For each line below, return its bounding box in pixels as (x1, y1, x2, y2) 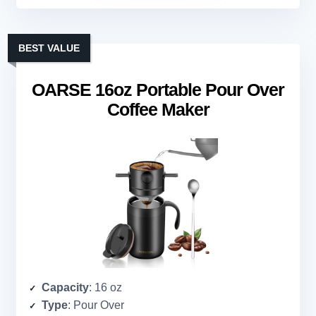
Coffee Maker (107, 99, 209, 120)
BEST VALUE (18, 42, 80, 54)
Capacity (42, 281, 89, 294)
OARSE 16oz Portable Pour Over (32, 80, 284, 100)
